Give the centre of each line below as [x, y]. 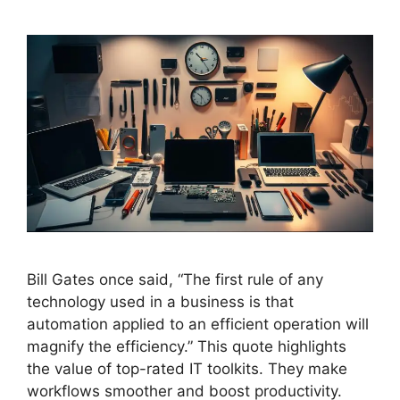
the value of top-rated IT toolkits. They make [187, 369]
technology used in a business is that [160, 302]
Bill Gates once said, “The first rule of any [175, 280]
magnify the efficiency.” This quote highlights [187, 347]
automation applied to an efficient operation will [198, 325]
